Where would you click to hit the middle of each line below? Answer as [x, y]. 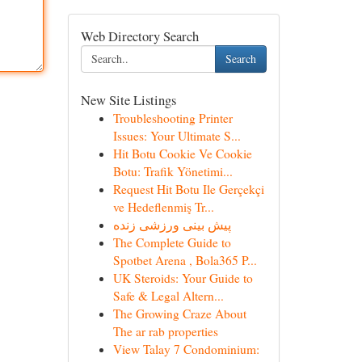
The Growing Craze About [179, 314]
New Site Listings [128, 100]
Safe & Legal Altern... [168, 296]
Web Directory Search [139, 36]
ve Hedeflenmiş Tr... [163, 207]
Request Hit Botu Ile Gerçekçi [188, 189]
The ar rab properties [165, 331]
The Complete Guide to [172, 242]
